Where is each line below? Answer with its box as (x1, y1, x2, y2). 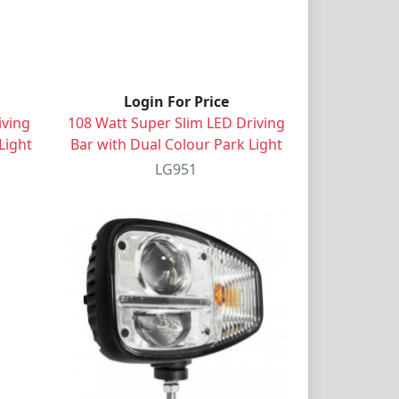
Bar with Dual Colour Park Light (69, 134, 282, 154)
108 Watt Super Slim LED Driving (67, 112, 285, 133)
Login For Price (123, 91, 229, 111)
